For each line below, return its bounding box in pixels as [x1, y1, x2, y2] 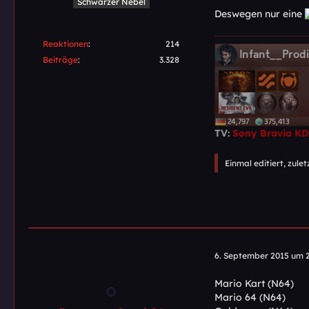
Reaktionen [43, 39, 88, 50]
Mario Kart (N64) [215, 277, 294, 290]
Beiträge [43, 54, 78, 66]
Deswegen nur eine [215, 8, 305, 21]
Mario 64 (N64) [215, 290, 286, 303]
